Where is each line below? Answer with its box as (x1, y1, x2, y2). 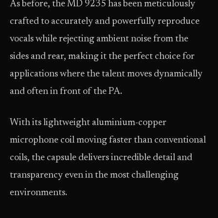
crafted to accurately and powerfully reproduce (10, 17, 200, 26)
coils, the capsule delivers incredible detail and (10, 153, 192, 163)
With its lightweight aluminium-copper (10, 118, 166, 127)
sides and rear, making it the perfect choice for (10, 52, 195, 61)
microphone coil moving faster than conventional (10, 136, 206, 145)
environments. (10, 188, 69, 198)
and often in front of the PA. (10, 87, 122, 96)
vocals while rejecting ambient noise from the (10, 35, 188, 44)
